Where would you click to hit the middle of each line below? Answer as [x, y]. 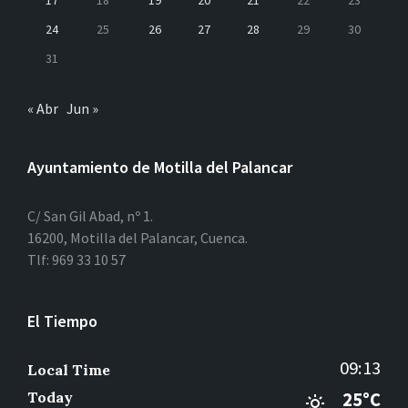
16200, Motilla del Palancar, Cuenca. [138, 238]
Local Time [69, 370]
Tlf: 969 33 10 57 [76, 260]
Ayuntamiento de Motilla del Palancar [160, 168]
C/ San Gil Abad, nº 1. [90, 216]
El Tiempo [62, 321]
